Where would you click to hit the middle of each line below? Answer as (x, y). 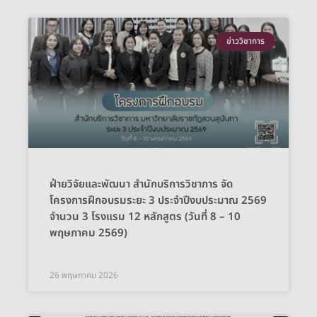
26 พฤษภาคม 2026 (84, 276)
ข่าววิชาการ (245, 41)
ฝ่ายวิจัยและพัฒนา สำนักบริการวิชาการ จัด (141, 185)
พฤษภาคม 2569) (88, 234)
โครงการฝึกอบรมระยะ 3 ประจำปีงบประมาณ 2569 (158, 201)
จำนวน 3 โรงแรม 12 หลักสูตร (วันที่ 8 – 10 (145, 217)
